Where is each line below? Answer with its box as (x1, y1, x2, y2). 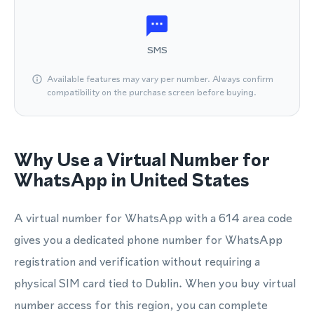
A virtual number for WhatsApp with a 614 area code (14, 210, 292, 226)
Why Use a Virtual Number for (14, 147, 270, 172)
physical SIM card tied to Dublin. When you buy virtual (14, 275, 296, 292)
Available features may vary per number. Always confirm (47, 73, 273, 85)
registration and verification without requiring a (14, 253, 260, 270)
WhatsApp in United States (14, 168, 250, 193)
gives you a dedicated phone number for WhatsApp (14, 231, 282, 248)
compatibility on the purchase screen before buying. (47, 86, 257, 98)
